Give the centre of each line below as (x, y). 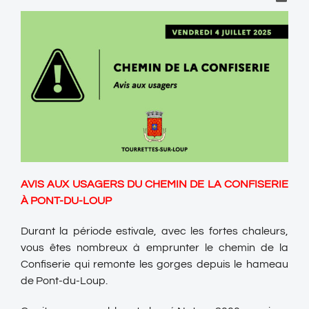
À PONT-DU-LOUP (66, 200)
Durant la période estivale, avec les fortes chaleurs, (154, 231)
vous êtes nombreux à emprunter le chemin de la (154, 247)
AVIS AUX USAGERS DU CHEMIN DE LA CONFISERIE (154, 184)
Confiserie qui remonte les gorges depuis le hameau (154, 264)
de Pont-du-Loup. (64, 280)
